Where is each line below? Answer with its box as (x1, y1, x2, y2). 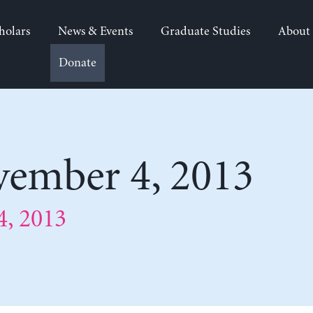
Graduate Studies (160, 24, 250, 38)
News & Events (57, 24, 133, 38)
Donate (58, 56, 96, 70)
